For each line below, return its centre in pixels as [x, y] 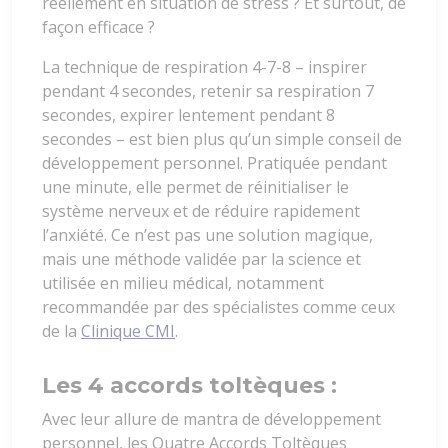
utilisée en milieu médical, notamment [183, 282]
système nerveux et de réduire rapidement [201, 210]
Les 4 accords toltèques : [189, 385]
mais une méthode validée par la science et [201, 258]
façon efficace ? [98, 26]
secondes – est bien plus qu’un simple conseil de [222, 138]
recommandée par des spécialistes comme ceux [218, 306]
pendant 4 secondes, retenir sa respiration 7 [208, 90]
